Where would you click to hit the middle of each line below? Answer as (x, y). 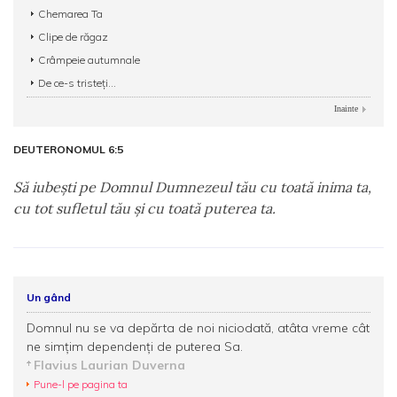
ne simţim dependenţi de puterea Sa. (135, 346)
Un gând (49, 297)
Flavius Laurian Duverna (109, 365)
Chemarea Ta (70, 14)
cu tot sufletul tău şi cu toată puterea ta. (144, 208)
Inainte (346, 109)
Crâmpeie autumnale (89, 60)
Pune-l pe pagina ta (81, 384)
